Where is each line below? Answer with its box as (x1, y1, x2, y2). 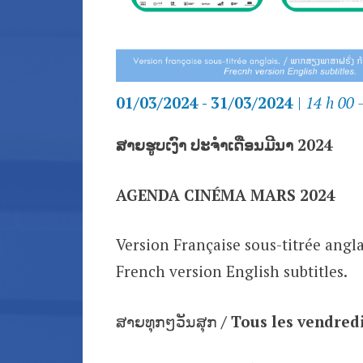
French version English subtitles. (115, 261, 348, 282)
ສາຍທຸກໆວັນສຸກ (115, 310, 221, 331)
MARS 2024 (250, 184, 335, 205)
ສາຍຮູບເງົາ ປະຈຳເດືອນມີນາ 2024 (115, 135, 333, 156)
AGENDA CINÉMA (115, 184, 246, 205)
